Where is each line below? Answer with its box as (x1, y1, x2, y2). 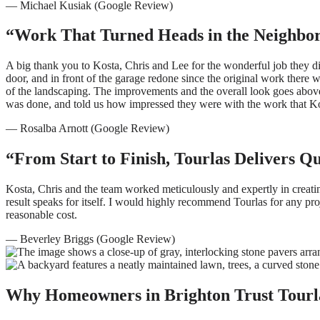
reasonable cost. (6, 209, 77, 221)
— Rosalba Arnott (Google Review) (6, 122, 169, 135)
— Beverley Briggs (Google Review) (6, 233, 175, 246)
